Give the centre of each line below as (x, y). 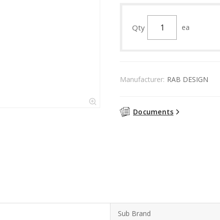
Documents (153, 112)
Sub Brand (134, 213)
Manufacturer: (142, 79)
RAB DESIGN (188, 79)
